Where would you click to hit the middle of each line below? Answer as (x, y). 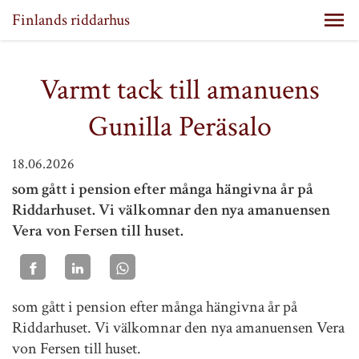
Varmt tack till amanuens (179, 90)
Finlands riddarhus (71, 20)
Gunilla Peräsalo (179, 127)
